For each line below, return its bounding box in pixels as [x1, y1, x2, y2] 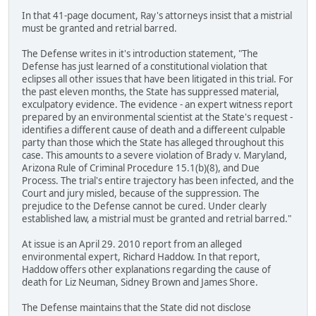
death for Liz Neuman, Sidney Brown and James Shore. [22, 276, 258, 289]
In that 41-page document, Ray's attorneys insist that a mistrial [22, 9, 292, 23]
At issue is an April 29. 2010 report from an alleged [22, 238, 242, 251]
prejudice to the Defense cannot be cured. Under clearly [22, 200, 267, 213]
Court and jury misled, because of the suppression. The [22, 187, 260, 200]
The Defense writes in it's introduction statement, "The [22, 47, 258, 61]
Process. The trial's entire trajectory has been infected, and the [22, 174, 294, 188]
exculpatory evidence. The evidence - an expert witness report [22, 98, 293, 111]
